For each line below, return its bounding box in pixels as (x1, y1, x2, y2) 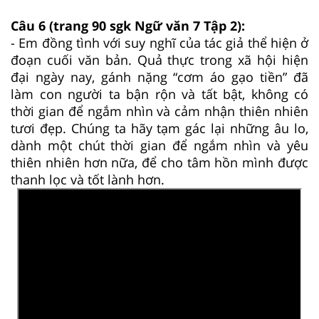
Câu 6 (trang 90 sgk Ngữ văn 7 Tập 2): (11, 16, 249, 34)
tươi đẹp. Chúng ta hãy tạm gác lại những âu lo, (11, 119, 308, 137)
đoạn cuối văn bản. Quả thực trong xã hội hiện (11, 51, 308, 68)
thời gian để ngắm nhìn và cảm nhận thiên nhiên (11, 102, 308, 120)
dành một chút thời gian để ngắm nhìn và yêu (11, 136, 308, 154)
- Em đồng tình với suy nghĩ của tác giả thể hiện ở (11, 33, 308, 51)
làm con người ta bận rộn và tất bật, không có (11, 85, 308, 103)
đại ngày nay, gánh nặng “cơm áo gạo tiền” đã (11, 68, 308, 85)
